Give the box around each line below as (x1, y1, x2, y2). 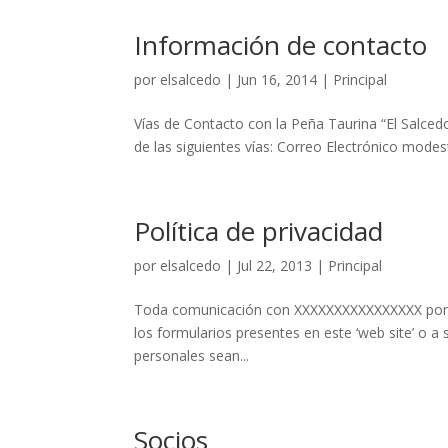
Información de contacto (134, 27, 428, 63)
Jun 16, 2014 (237, 70, 318, 89)
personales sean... (134, 346, 250, 365)
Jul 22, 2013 (237, 256, 313, 275)
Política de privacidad (134, 213, 384, 249)
